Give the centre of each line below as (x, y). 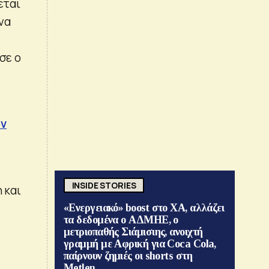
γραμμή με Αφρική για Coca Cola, (140, 244)
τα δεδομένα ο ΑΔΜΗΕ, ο (121, 220)
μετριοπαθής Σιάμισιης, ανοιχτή (133, 232)
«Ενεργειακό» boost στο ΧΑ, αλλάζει (144, 208)
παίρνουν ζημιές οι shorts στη (128, 256)
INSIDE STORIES (104, 185)
